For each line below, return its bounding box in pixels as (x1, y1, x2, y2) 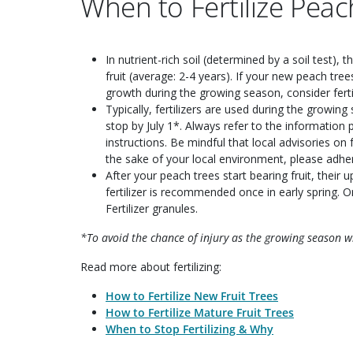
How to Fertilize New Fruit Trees (106, 288, 278, 304)
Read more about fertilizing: (80, 259, 221, 275)
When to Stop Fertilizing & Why (106, 321, 273, 337)
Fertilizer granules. (106, 201, 198, 217)
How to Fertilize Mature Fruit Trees (106, 305, 294, 321)
